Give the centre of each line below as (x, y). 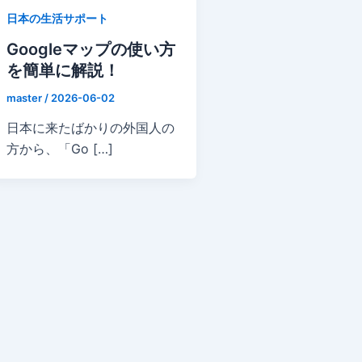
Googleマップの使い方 (91, 49)
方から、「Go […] (60, 149)
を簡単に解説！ (63, 70)
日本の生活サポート (57, 18)
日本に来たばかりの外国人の (90, 128)
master (25, 97)
